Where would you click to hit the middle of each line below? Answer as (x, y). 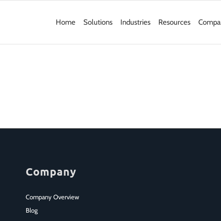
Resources (174, 22)
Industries (135, 22)
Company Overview (52, 197)
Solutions (98, 22)
